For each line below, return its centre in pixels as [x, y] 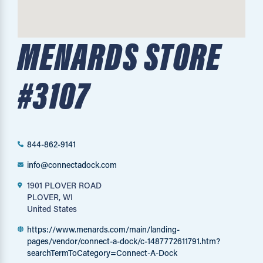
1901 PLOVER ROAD [64, 185]
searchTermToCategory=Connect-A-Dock [102, 253]
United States [52, 209]
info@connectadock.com [72, 165]
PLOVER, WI [50, 197]
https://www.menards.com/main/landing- [103, 229]
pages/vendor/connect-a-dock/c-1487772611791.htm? [124, 241]
